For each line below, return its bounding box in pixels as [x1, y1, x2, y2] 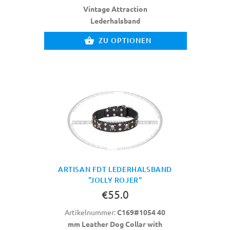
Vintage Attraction [83, 4, 147, 13]
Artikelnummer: [65, 207, 117, 217]
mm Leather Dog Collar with [68, 219, 162, 228]
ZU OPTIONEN [99, 35, 151, 45]
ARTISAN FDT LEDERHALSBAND [57, 164, 172, 174]
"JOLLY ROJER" [88, 175, 142, 185]
